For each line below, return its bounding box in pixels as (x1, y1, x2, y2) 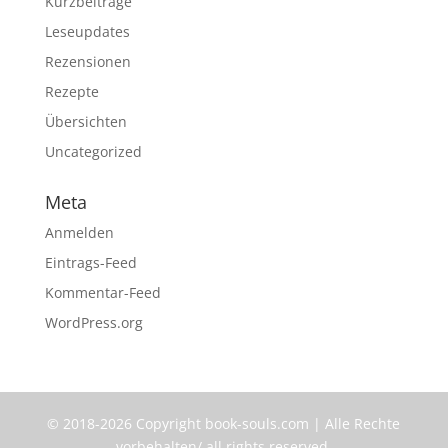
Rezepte (44, 82, 99, 101)
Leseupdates (44, 22, 130, 41)
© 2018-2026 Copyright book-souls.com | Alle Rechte (47, 414, 401, 433)
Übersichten (44, 112, 127, 131)
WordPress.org (44, 313, 143, 332)
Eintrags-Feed (44, 253, 137, 272)
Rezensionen (44, 52, 131, 71)
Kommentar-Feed (44, 283, 161, 302)
